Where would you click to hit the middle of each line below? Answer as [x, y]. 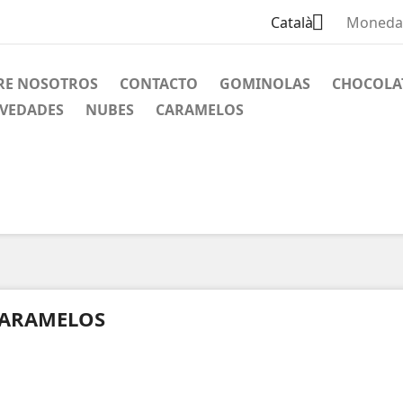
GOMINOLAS [265, 84]
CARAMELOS [200, 110]
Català [291, 23]
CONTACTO [159, 84]
